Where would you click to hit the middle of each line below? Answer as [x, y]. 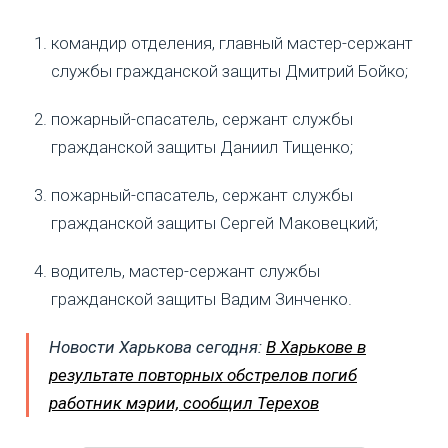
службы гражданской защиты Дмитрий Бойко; [229, 71]
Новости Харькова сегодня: [157, 347]
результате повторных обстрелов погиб [203, 375]
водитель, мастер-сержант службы [185, 271]
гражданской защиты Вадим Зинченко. [201, 299]
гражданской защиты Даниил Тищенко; [202, 147]
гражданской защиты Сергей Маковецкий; [214, 223]
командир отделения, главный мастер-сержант [232, 43]
